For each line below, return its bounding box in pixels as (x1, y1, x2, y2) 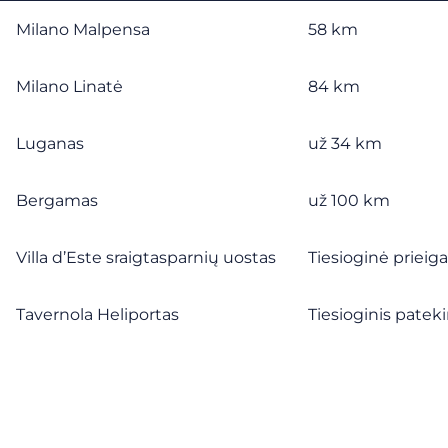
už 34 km (308, 134, 382, 153)
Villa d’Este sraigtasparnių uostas (16, 248, 276, 267)
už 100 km (308, 191, 390, 210)
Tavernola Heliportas (16, 305, 179, 324)
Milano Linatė (16, 77, 123, 96)
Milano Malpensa (16, 20, 150, 39)
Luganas (16, 134, 84, 153)
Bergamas (16, 191, 98, 210)
